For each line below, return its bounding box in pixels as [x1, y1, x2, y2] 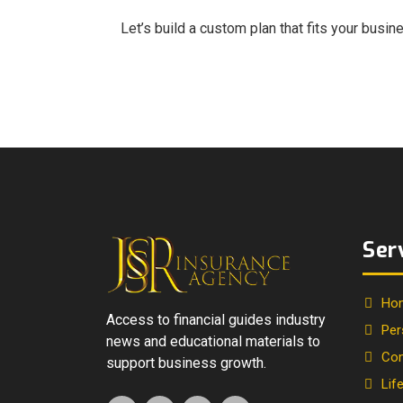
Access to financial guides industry [106, 310, 326, 328]
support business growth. [106, 354, 266, 372]
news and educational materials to [106, 332, 320, 350]
